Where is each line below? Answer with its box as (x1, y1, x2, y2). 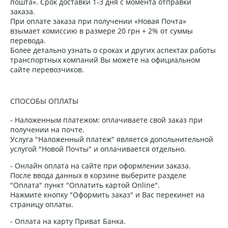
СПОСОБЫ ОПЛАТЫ (10, 96, 78, 106)
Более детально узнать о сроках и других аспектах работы (10, 45, 216, 55)
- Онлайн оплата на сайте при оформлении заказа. (10, 160, 191, 170)
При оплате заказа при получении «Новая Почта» (10, 16, 186, 26)
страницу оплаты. (10, 199, 73, 209)
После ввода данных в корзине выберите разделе (10, 170, 186, 180)
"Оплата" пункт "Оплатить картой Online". (10, 180, 160, 190)
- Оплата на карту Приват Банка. (10, 216, 126, 226)
